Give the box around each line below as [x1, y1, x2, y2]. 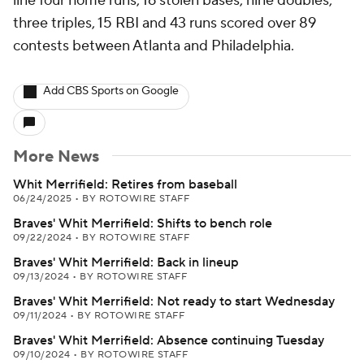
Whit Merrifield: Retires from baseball [13, 176, 237, 193]
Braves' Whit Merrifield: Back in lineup [13, 254, 239, 271]
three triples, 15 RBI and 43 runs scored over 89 [13, 14, 316, 32]
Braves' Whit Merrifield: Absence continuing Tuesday [13, 332, 324, 349]
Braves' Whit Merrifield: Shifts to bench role [13, 215, 272, 232]
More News [13, 146, 99, 167]
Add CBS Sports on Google [43, 84, 179, 98]
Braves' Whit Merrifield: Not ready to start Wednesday [13, 293, 335, 310]
